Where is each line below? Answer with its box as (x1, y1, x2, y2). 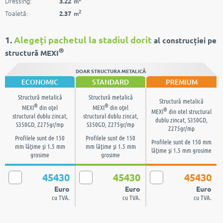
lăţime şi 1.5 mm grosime (151, 146, 212, 155)
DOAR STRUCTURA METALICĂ (76, 67, 146, 75)
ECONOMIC (21, 77, 58, 87)
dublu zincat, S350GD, (155, 115, 208, 124)
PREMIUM (165, 77, 198, 87)
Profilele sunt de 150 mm (151, 137, 212, 146)
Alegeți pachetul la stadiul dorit (14, 34, 152, 45)
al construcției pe (152, 35, 217, 45)
